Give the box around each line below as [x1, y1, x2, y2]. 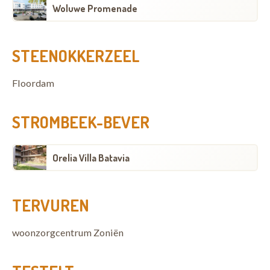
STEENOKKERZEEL [12, 45, 140, 66]
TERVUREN [12, 195, 89, 215]
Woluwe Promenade [52, 2, 137, 14]
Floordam [12, 77, 54, 89]
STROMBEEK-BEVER [12, 111, 149, 132]
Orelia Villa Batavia [52, 151, 130, 164]
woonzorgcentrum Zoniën [12, 227, 124, 238]
